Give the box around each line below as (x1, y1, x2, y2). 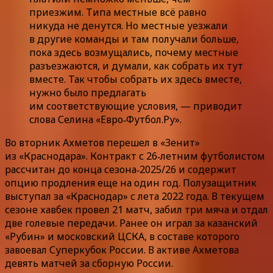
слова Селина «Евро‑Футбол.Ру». (29, 112, 182, 126)
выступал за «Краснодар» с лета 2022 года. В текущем (5, 189, 264, 203)
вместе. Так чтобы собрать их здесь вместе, (29, 72, 242, 86)
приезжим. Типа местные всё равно (29, 5, 207, 19)
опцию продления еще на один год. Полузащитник (5, 175, 257, 190)
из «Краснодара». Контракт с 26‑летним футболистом (5, 149, 265, 163)
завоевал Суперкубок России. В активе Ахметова (5, 243, 239, 257)
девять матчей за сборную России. (5, 256, 173, 270)
